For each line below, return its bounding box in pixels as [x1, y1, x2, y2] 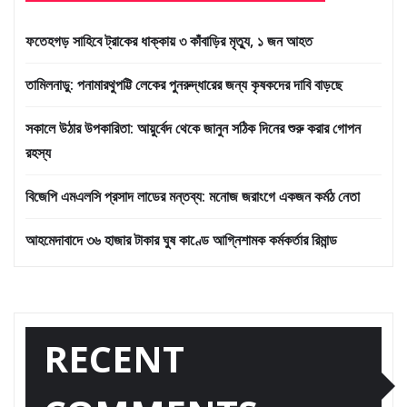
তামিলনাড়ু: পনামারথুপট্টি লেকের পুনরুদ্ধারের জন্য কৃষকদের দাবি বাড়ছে [25, 74, 342, 95]
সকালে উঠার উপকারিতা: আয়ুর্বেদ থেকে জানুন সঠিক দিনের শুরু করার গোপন [25, 118, 361, 139]
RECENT [44, 333, 184, 384]
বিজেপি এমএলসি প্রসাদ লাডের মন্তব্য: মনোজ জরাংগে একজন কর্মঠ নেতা [25, 186, 360, 207]
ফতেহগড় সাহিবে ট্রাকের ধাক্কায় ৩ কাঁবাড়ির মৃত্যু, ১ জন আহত [25, 31, 313, 52]
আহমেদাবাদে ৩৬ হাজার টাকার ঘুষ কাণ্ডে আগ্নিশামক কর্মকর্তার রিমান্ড [25, 230, 337, 251]
